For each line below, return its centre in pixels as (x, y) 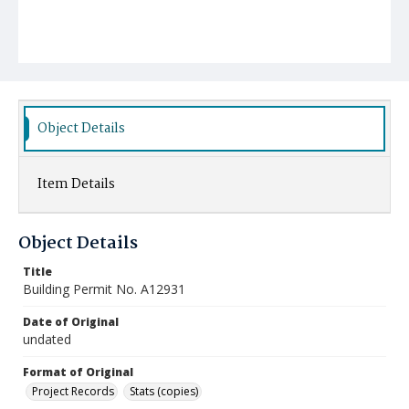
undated (47, 339)
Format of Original (78, 372)
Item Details (76, 184)
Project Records (73, 391)
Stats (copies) (164, 391)
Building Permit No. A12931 (104, 289)
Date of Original (71, 322)
